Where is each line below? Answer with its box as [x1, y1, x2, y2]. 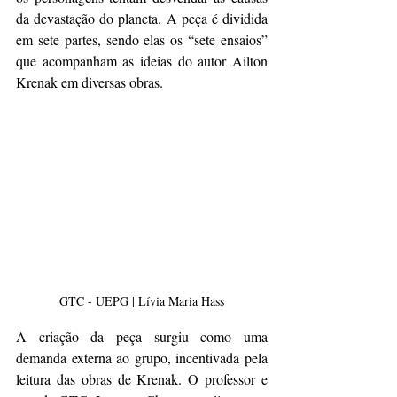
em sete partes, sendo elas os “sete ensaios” [16, 30, 268, 50]
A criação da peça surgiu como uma [16, 326, 268, 346]
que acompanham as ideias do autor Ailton [16, 51, 268, 71]
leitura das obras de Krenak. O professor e [16, 369, 268, 388]
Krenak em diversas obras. [16, 73, 163, 92]
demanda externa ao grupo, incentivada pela [16, 347, 268, 367]
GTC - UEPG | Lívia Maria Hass [59, 292, 224, 309]
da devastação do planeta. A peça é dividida [16, 9, 268, 28]
